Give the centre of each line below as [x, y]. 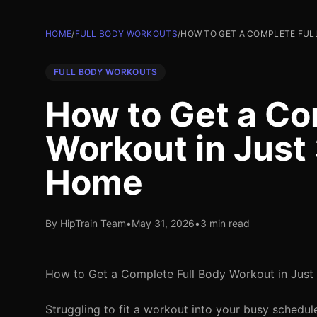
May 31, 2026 [163, 223]
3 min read [225, 223]
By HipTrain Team [86, 223]
